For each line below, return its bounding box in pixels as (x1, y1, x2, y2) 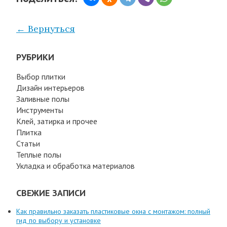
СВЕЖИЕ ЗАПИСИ (16, 186, 86, 199)
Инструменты (16, 104, 63, 115)
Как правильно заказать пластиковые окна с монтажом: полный (16, 206, 210, 216)
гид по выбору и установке (16, 215, 101, 225)
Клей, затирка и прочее (16, 116, 97, 126)
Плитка (16, 127, 42, 137)
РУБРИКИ (16, 51, 54, 63)
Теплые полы (16, 149, 61, 160)
